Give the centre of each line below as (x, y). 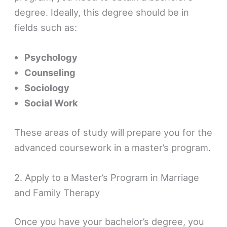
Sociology (47, 88)
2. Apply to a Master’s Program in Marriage (107, 177)
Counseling (50, 73)
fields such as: (46, 28)
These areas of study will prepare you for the (113, 132)
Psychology (51, 58)
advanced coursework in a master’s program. (113, 147)
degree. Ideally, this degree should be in (102, 12)
